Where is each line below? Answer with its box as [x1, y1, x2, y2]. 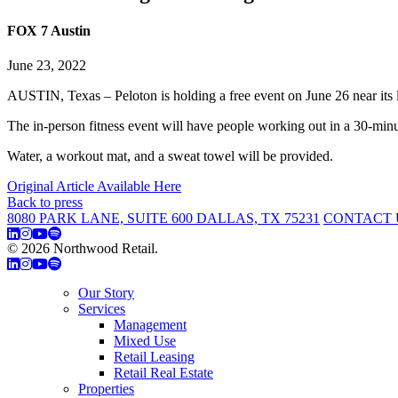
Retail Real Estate [114, 365, 213, 381]
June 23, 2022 [7, 58, 86, 74]
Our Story [78, 285, 134, 301]
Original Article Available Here [7, 179, 181, 195]
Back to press [7, 195, 83, 211]
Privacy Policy [162, 241, 243, 257]
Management [114, 317, 187, 333]
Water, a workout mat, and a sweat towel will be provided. [7, 148, 333, 164]
